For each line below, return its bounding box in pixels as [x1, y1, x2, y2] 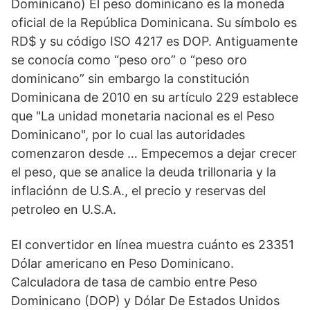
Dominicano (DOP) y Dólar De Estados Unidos [11, 293, 280, 308]
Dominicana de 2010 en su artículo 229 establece [11, 90, 298, 104]
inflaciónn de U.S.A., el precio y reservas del [11, 183, 266, 198]
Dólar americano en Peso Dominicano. [11, 256, 234, 271]
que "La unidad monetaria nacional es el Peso [11, 109, 275, 123]
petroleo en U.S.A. [11, 202, 116, 217]
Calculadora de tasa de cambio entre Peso [11, 275, 257, 289]
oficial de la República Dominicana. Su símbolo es [11, 15, 297, 30]
